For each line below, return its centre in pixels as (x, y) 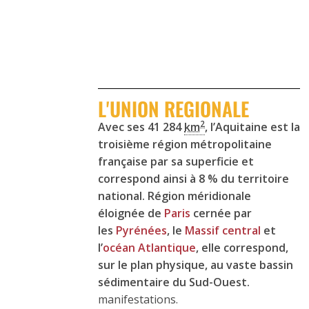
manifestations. (139, 300)
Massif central (223, 231)
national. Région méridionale (175, 196)
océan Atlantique (149, 248)
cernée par (221, 213)
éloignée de (131, 213)
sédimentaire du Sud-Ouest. (175, 282)
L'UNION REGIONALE (173, 109)
